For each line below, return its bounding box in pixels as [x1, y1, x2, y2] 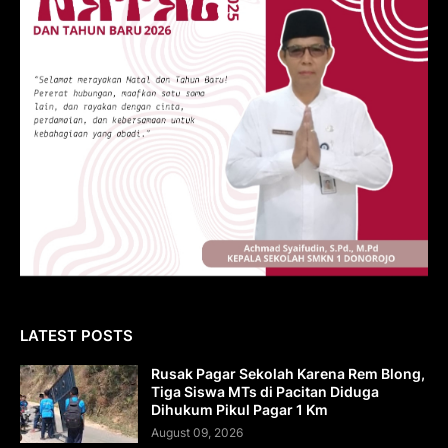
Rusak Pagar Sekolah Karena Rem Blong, [151, 364, 425, 382]
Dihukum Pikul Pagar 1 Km [151, 400, 328, 418]
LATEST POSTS [20, 325, 133, 345]
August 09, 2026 [151, 424, 243, 440]
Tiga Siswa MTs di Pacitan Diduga [151, 382, 379, 400]
